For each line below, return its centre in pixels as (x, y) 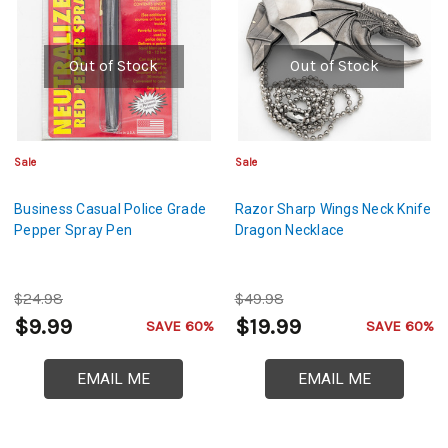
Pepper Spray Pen (73, 230)
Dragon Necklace (289, 230)
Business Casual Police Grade (110, 209)
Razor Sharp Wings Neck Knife (333, 209)
